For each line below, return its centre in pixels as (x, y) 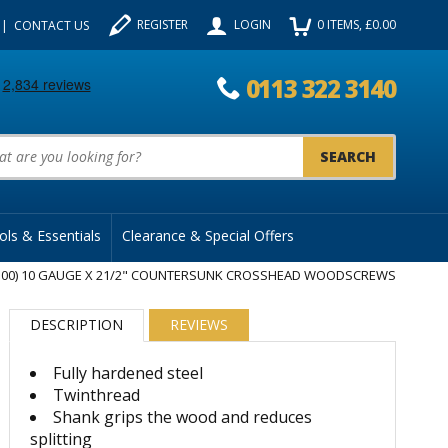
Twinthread (97, 395)
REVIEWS (199, 324)
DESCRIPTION (77, 324)
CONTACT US (51, 25)
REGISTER (162, 24)
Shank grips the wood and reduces (183, 417)
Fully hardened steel (128, 373)
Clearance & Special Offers (208, 235)
